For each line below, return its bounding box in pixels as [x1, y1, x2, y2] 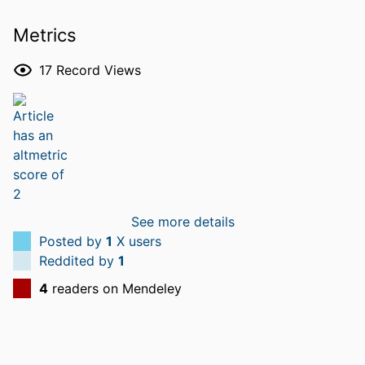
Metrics [13, 24, 77, 46]
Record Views [56, 61, 141, 78]
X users [112, 232, 161, 249]
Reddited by [39, 252, 118, 269]
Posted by [39, 232, 106, 249]
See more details [130, 213, 235, 230]
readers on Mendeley [48, 279, 182, 297]
